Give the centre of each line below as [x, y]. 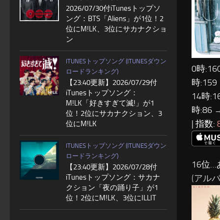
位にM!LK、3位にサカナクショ [116, 29]
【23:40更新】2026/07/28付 [111, 167]
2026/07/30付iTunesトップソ [113, 8]
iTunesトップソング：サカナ [113, 177]
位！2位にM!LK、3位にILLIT [111, 198]
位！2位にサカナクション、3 [114, 113]
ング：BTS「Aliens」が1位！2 [115, 19]
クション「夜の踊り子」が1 [112, 188]
